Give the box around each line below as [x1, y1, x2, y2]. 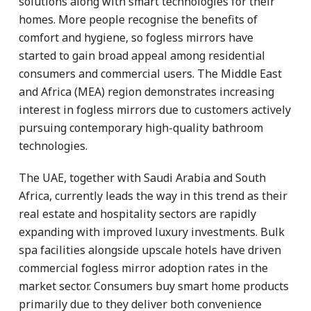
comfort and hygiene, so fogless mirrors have [19, 29, 253, 45]
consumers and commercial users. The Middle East [19, 65, 282, 81]
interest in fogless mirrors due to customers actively [19, 101, 291, 117]
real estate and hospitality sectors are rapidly [19, 205, 256, 221]
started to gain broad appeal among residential [19, 47, 265, 63]
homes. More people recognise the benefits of [19, 11, 258, 27]
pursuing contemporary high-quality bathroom [19, 119, 263, 135]
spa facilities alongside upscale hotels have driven [19, 242, 281, 258]
